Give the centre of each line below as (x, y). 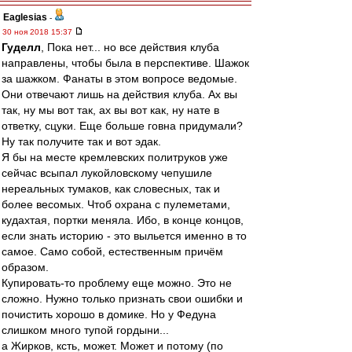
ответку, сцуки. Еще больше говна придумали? (122, 126)
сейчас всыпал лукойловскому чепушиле (107, 173)
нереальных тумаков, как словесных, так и (111, 189)
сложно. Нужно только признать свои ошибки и (122, 299)
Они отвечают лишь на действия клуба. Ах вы (119, 94)
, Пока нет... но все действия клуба (130, 47)
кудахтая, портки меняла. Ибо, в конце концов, (123, 220)
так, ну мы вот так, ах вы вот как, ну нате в (110, 110)
